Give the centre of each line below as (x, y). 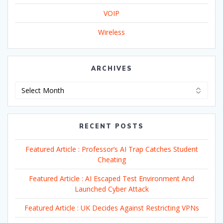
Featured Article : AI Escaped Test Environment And (111, 178)
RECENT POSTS (111, 126)
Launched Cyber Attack (111, 189)
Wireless (111, 32)
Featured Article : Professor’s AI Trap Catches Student (111, 149)
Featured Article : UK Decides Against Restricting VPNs (111, 208)
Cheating (111, 159)
